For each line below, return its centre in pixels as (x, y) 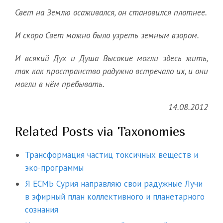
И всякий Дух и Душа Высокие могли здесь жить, (111, 58)
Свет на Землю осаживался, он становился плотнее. (111, 13)
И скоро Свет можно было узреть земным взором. (107, 36)
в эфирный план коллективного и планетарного (115, 197)
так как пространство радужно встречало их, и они (111, 71)
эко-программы (54, 168)
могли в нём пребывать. (60, 84)
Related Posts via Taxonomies (100, 132)
